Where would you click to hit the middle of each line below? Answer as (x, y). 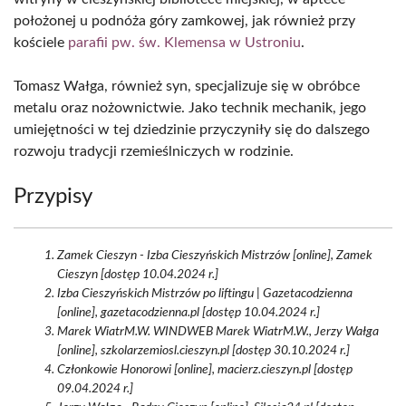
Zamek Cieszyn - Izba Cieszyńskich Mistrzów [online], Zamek (215, 256)
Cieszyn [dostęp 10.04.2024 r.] (138, 275)
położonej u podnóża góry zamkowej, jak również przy (184, 21)
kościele (41, 43)
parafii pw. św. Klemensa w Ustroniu (184, 43)
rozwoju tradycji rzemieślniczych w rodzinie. (154, 151)
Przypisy (53, 197)
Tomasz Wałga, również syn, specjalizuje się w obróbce (187, 86)
